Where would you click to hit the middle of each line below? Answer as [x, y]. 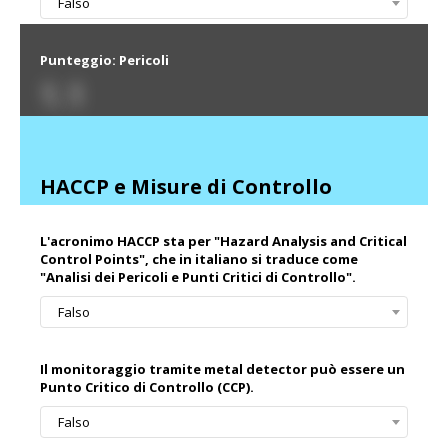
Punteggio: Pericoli [104, 60]
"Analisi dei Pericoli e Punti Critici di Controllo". [198, 277]
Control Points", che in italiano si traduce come [199, 259]
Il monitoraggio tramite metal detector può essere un [222, 369]
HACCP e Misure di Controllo [186, 187]
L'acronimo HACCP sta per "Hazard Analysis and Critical [223, 241]
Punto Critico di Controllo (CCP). [147, 387]
